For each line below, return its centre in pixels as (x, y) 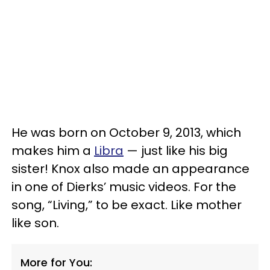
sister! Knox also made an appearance (130, 168)
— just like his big (176, 150)
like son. (35, 223)
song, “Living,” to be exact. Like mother (127, 205)
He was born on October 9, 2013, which (126, 132)
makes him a (53, 150)
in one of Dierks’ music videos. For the (124, 187)
